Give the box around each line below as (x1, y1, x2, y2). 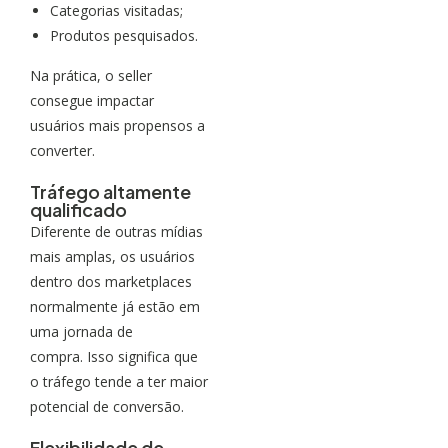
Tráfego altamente (30, 179, 191, 203)
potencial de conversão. (30, 396, 184, 416)
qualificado (30, 197, 127, 221)
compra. (30, 346, 87, 366)
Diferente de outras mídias (30, 221, 203, 241)
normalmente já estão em (30, 296, 200, 316)
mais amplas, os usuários (30, 246, 195, 266)
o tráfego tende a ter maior (30, 371, 208, 391)
